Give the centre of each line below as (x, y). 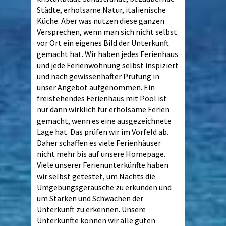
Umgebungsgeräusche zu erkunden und (104, 187)
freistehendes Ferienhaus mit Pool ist (102, 98)
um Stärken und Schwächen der (90, 198)
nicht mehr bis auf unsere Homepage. (101, 154)
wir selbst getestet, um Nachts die (96, 176)
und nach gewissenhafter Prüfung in (98, 76)
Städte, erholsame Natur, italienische (101, 9)
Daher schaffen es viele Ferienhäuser (99, 143)
